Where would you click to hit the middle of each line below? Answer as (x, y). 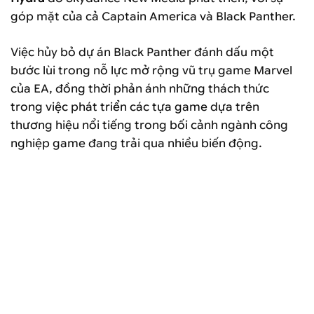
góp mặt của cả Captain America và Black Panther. (153, 16)
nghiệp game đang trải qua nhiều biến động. (136, 144)
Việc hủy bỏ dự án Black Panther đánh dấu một (142, 53)
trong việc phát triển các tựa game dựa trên (135, 107)
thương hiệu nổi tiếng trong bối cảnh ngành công (149, 125)
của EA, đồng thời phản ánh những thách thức (140, 89)
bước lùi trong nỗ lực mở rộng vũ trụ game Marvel (151, 71)
